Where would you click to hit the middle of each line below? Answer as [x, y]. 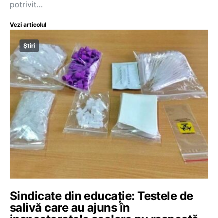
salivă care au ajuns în [70, 208]
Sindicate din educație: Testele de [101, 196]
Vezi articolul [28, 25]
